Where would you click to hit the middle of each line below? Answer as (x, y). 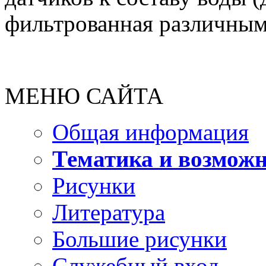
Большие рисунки (140, 239)
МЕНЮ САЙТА (84, 96)
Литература (109, 212)
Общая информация (151, 132)
